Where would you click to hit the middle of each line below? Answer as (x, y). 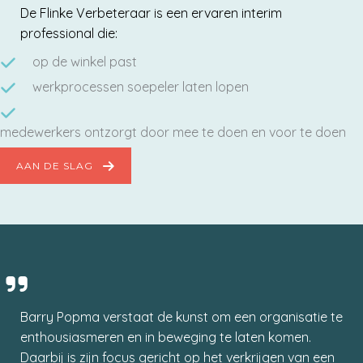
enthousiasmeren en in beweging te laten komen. (166, 337)
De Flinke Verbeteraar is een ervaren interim (151, 13)
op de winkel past (85, 62)
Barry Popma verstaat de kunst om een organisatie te (181, 316)
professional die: (69, 34)
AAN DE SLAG (55, 166)
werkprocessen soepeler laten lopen (141, 87)
